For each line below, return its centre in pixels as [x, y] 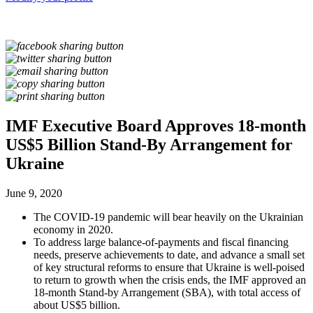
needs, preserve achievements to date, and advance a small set [169, 255]
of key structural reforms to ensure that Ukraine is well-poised [169, 268]
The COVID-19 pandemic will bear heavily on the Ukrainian [168, 217]
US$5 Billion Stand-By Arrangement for [149, 145]
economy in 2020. [73, 230]
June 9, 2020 [34, 194]
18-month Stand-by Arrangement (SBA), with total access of [167, 293]
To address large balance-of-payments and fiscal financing [161, 242]
